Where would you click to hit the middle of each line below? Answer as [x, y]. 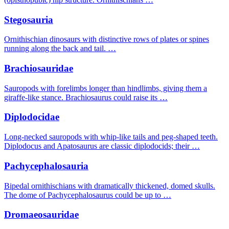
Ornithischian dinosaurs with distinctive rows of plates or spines [107, 39]
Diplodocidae [32, 117]
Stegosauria [29, 19]
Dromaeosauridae [41, 215]
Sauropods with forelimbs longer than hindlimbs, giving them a [106, 88]
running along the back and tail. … [60, 49]
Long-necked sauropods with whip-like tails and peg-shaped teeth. [111, 137]
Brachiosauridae [39, 68]
